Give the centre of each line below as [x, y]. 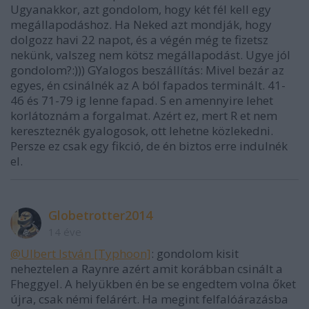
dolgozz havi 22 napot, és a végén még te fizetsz [139, 40]
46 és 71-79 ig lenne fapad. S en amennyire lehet [142, 101]
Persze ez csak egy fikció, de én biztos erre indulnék [149, 146]
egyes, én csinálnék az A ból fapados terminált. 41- [148, 86]
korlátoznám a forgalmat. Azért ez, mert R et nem [144, 116]
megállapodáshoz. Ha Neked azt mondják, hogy [141, 25]
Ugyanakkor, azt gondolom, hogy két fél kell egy [141, 10]
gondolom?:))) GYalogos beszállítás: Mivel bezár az [147, 70]
